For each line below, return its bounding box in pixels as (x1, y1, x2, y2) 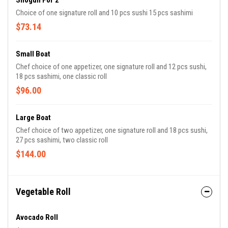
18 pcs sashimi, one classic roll (16, 72, 107, 81)
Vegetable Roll (16, 186, 71, 197)
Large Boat (16, 113, 51, 123)
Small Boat (16, 49, 50, 59)
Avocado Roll (16, 213, 58, 222)
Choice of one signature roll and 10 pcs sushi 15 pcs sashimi (16, 8, 193, 18)
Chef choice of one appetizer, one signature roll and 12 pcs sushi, (16, 62, 207, 72)
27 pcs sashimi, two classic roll (16, 135, 108, 145)
